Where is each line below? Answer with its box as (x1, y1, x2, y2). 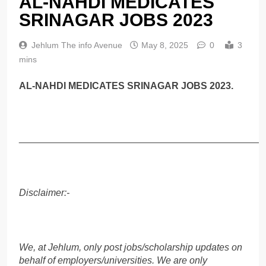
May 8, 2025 (141, 40, 188, 50)
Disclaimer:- (19, 187, 69, 198)
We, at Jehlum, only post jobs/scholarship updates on (19, 242, 242, 252)
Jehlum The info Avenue (31, 40, 122, 50)
